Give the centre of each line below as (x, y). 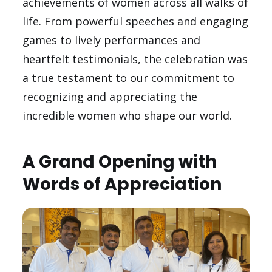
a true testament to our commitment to (129, 77)
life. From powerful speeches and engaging (136, 21)
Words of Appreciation (122, 184)
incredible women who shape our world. (127, 115)
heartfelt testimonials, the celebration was (135, 59)
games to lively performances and (112, 40)
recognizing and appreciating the (110, 96)
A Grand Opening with (120, 161)
